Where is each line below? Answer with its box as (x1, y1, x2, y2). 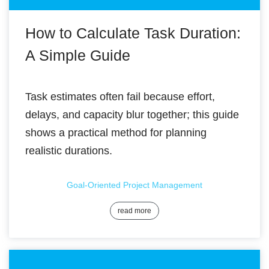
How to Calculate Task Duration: (25, 25, 241, 41)
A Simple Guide (25, 47, 130, 64)
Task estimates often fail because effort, (25, 91, 215, 103)
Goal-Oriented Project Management (67, 180, 202, 190)
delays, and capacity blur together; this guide (25, 109, 239, 121)
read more (118, 207, 151, 215)
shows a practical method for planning (25, 127, 207, 139)
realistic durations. (25, 145, 112, 157)
